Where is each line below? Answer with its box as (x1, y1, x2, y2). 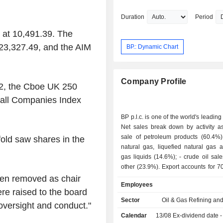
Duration (121, 13, 145, 21)
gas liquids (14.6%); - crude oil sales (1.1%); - (121, 153, 180, 161)
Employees (121, 181, 153, 189)
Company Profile (121, 77, 187, 86)
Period (195, 13, 214, 21)
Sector (121, 197, 140, 204)
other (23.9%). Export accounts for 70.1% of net (121, 163, 162, 171)
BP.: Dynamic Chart (126, 43, 179, 50)
